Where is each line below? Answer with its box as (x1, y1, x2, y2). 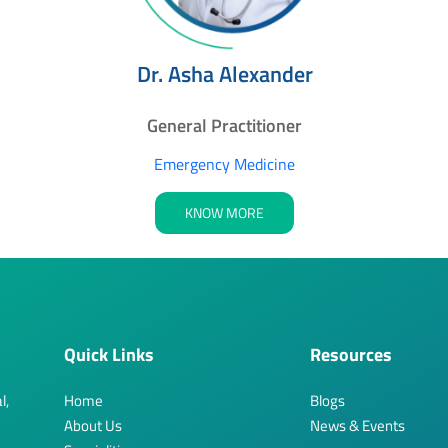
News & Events (310, 413, 405, 437)
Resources (310, 340, 392, 368)
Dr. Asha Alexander (136, 56, 313, 91)
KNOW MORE (185, 201, 264, 223)
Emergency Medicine (154, 151, 295, 176)
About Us (64, 413, 122, 437)
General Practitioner (147, 111, 302, 139)
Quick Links (64, 340, 154, 368)
